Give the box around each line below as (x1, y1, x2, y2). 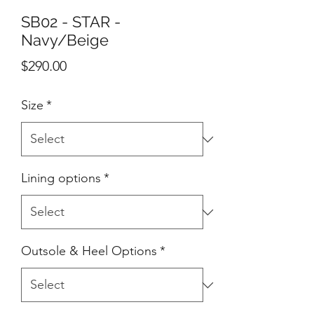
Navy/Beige (21, 31, 109, 50)
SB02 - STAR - (21, 13, 121, 32)
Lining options (21, 170, 101, 186)
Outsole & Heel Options (21, 243, 157, 259)
